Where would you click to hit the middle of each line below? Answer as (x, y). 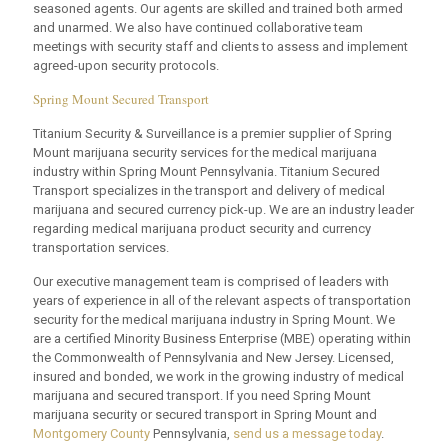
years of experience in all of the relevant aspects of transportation (222, 301)
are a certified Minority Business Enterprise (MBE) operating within (222, 339)
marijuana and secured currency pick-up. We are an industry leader (223, 210)
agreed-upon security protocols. (126, 66)
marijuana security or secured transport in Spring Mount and (205, 415)
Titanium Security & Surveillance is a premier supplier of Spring (212, 134)
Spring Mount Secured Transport (121, 99)
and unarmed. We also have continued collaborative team (198, 28)
